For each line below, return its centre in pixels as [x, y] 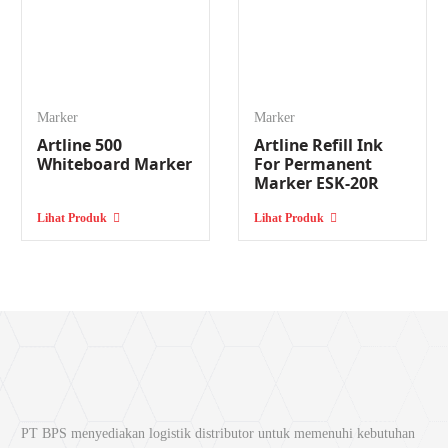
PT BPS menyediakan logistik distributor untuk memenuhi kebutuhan [218, 433]
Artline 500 [79, 144]
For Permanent [313, 163]
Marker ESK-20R [316, 182]
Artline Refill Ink [318, 144]
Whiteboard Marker [114, 163]
